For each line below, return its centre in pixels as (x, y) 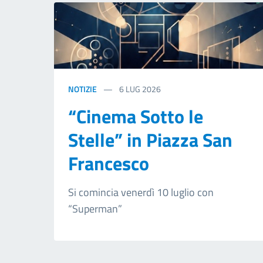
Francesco (109, 163)
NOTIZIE (82, 89)
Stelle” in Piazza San (150, 140)
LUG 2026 (143, 89)
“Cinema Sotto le (136, 117)
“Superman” (95, 209)
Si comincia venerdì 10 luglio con (141, 193)
